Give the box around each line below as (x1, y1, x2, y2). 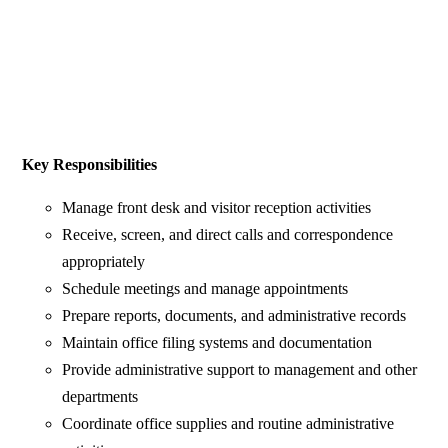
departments (62, 388, 139, 406)
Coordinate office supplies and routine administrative (62, 415, 395, 433)
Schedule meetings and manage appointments (62, 280, 349, 298)
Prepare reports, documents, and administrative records (62, 307, 407, 325)
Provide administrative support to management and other (62, 361, 418, 379)
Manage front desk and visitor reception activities (62, 199, 372, 217)
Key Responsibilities (22, 156, 158, 174)
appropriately (62, 253, 146, 271)
